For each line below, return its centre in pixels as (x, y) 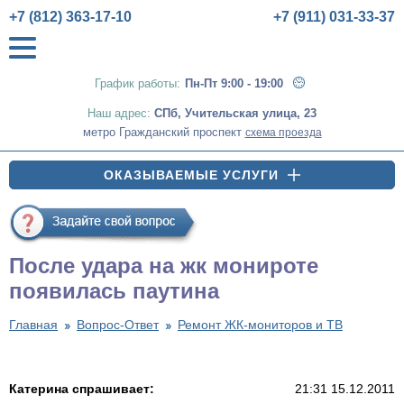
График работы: (138, 83)
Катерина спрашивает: (82, 389)
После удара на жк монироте (164, 266)
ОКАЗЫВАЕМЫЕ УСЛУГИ (191, 175)
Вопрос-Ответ (118, 325)
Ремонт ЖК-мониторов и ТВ (260, 325)
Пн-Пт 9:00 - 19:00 (236, 83)
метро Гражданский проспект (164, 132)
